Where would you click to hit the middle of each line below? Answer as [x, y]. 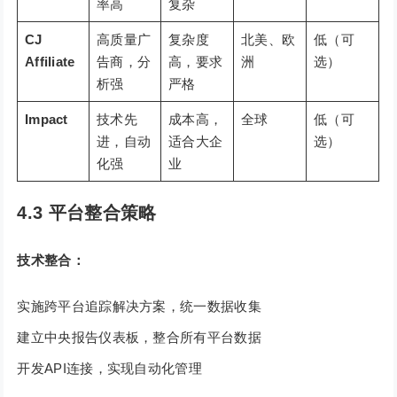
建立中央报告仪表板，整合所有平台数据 [139, 338]
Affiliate [50, 62]
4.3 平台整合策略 [87, 213]
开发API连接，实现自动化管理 [109, 369]
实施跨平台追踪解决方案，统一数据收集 [139, 307]
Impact [46, 120]
